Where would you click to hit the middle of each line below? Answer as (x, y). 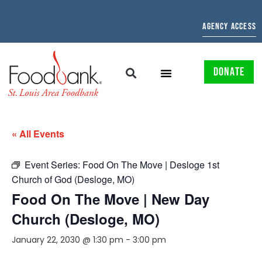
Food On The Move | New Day (111, 199)
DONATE (229, 72)
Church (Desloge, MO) (86, 218)
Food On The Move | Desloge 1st (151, 164)
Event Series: (54, 164)
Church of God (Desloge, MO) (73, 179)
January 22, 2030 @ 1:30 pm (68, 239)
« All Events (38, 133)
